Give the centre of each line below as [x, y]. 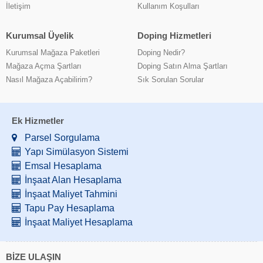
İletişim [18, 6]
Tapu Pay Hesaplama [70, 208]
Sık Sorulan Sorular [171, 79]
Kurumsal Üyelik [40, 35]
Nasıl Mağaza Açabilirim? [49, 79]
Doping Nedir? [161, 52]
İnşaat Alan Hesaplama [73, 180]
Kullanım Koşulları [168, 6]
